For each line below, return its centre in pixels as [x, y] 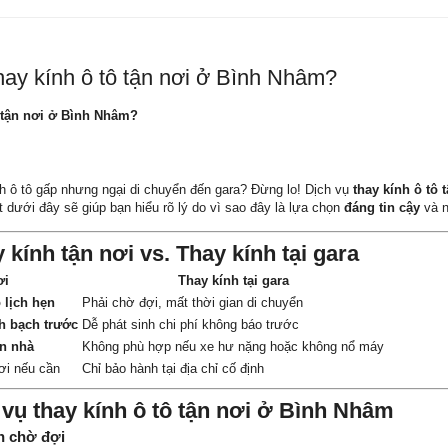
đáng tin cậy [382, 208]
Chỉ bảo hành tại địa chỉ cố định [173, 369]
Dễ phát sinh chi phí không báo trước [190, 325]
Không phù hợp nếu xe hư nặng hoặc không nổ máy [233, 347]
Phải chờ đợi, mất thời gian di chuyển [192, 303]
